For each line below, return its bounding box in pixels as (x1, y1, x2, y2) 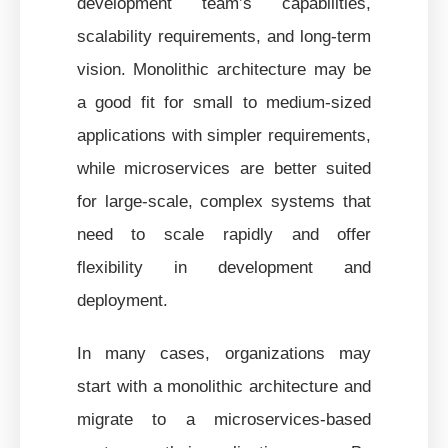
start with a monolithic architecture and (76, 376, 372, 395)
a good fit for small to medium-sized (76, 92, 372, 111)
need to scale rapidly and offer (76, 224, 372, 243)
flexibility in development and (76, 257, 372, 276)
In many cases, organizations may (76, 343, 372, 362)
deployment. (76, 290, 168, 309)
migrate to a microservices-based (76, 409, 372, 428)
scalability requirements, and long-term (76, 26, 372, 45)
